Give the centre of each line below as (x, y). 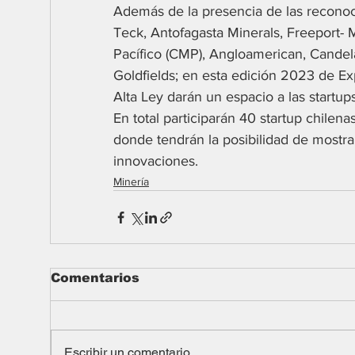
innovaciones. (156, 161)
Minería (131, 182)
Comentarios (95, 278)
